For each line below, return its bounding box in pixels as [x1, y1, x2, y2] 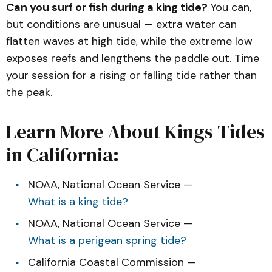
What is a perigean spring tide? [28, 233, 186, 248]
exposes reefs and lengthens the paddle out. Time [6, 51, 259, 66]
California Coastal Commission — [28, 255, 196, 270]
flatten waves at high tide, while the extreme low [6, 34, 253, 49]
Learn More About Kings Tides [6, 118, 265, 145]
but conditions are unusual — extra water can [6, 17, 237, 32]
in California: [6, 141, 119, 168]
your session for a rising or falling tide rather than [6, 68, 257, 83]
